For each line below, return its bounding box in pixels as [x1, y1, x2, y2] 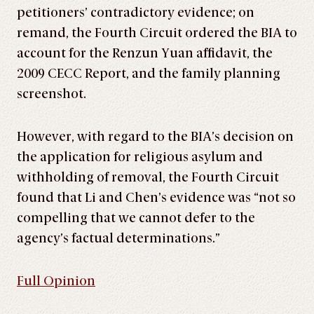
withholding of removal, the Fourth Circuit [17, 170, 279, 185]
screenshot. [17, 86, 86, 102]
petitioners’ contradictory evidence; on [17, 5, 254, 20]
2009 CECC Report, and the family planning [17, 66, 280, 81]
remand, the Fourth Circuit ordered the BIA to [17, 25, 297, 41]
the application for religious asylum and [17, 149, 263, 165]
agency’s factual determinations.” [17, 231, 220, 246]
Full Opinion [17, 273, 95, 289]
